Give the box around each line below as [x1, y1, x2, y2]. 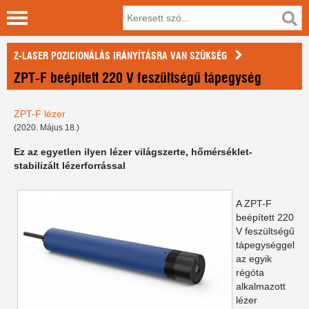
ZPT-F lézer [14, 108, 66, 119]
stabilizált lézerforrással [14, 160, 126, 171]
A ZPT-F [236, 198, 272, 209]
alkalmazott [236, 281, 286, 292]
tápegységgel [236, 239, 295, 250]
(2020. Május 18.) [14, 123, 79, 132]
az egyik [236, 253, 272, 264]
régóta [236, 267, 264, 278]
